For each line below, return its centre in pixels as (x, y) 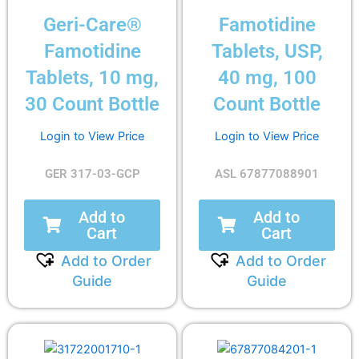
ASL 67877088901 (267, 173)
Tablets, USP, (267, 51)
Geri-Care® (92, 24)
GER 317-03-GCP (92, 173)
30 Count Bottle (92, 104)
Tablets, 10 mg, (92, 77)
